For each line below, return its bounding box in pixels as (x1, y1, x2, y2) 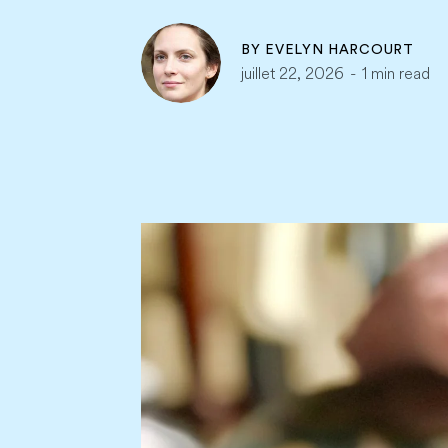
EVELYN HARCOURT (265, 43, 414, 57)
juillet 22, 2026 (241, 62, 348, 85)
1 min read (358, 62, 430, 85)
